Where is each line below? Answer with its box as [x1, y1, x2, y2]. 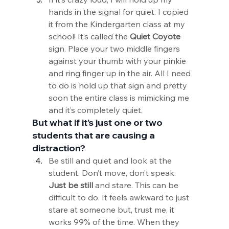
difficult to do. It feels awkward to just [48, 192, 191, 202]
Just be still [48, 180, 93, 190]
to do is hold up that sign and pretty [48, 80, 189, 90]
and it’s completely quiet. [48, 105, 143, 115]
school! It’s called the [48, 31, 130, 41]
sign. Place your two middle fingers [48, 43, 182, 54]
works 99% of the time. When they [48, 217, 181, 227]
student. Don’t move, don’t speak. [48, 168, 178, 178]
